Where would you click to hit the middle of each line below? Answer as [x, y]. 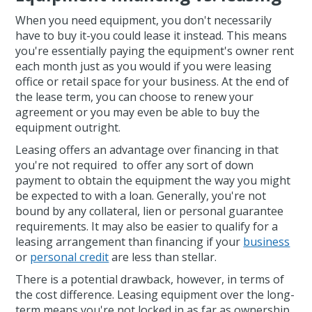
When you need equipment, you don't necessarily [144, 21]
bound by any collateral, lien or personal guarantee [150, 211]
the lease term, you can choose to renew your [135, 97]
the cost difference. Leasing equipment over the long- [155, 295]
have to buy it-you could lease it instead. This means [151, 36]
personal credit [70, 257]
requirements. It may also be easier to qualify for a [147, 227]
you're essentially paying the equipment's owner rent [155, 51]
